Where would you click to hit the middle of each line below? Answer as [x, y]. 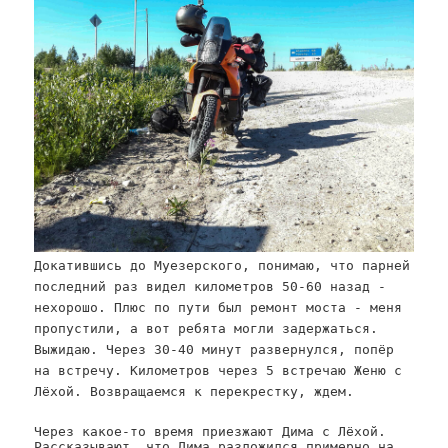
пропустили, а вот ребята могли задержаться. [206, 329]
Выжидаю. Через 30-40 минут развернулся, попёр [214, 350]
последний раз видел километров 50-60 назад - [210, 287]
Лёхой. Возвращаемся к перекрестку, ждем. [194, 392]
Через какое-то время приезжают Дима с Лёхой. [210, 431]
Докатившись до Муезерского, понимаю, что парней [222, 266]
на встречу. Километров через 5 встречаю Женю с [218, 371]
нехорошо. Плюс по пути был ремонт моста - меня [218, 308]
